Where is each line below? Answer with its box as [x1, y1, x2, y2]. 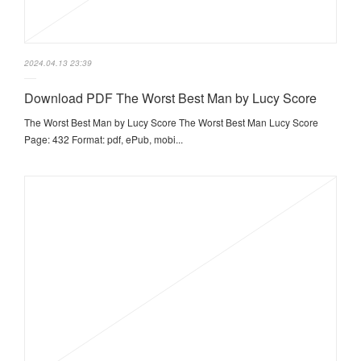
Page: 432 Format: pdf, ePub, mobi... [24, 131, 183, 146]
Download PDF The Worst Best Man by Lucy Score [24, 88, 317, 107]
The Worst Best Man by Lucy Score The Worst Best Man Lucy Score [24, 114, 318, 129]
